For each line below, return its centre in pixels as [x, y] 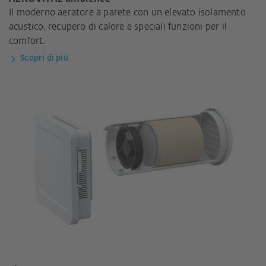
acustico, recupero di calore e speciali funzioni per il [118, 27]
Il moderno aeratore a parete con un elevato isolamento [127, 13]
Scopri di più [44, 59]
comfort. [27, 42]
